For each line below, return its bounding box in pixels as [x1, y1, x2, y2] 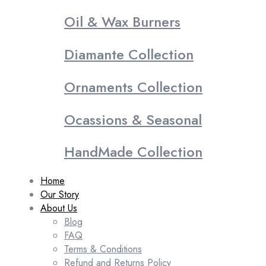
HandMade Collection [64, 141, 202, 163]
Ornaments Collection [64, 76, 202, 97]
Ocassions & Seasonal [64, 109, 202, 130]
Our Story [40, 188, 79, 202]
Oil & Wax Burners [64, 11, 180, 32]
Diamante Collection [64, 43, 194, 65]
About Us [40, 201, 77, 216]
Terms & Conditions [64, 242, 142, 256]
